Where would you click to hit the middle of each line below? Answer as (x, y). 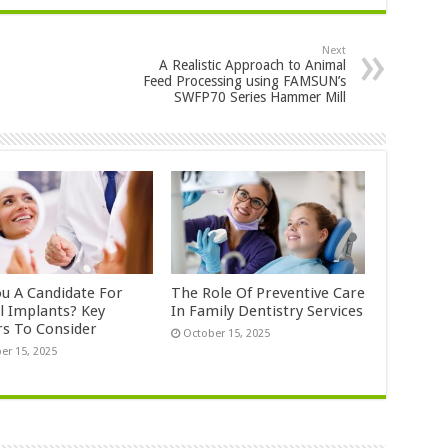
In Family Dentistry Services (267, 311)
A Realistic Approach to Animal (252, 65)
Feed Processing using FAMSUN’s (244, 81)
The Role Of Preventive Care (268, 293)
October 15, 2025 (227, 334)
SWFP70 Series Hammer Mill (259, 97)
